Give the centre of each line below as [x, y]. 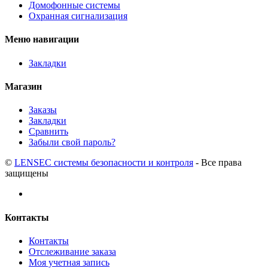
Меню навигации [42, 39]
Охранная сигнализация [78, 16]
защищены [27, 173]
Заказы [43, 110]
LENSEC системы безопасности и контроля [104, 163]
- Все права [217, 163]
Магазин [23, 86]
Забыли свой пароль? [72, 142]
